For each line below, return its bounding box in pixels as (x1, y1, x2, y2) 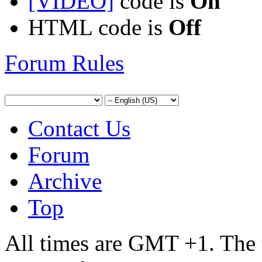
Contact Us (28, 115, 130, 141)
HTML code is (28, 14, 168, 40)
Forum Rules (5, 50, 124, 75)
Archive (28, 168, 102, 194)
